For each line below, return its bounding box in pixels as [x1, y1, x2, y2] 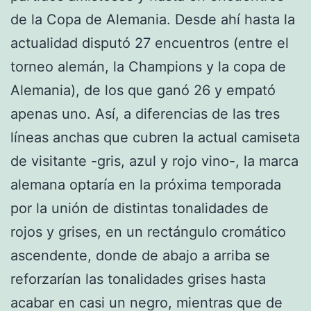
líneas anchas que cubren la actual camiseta [10, 128, 300, 146]
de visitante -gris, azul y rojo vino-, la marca [10, 152, 299, 169]
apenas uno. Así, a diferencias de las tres [10, 105, 280, 122]
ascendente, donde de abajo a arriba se [10, 246, 270, 264]
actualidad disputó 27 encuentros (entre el [10, 34, 289, 51]
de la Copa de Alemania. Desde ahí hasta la [10, 10, 295, 28]
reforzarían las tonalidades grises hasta [10, 270, 266, 287]
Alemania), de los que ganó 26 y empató [10, 81, 276, 99]
